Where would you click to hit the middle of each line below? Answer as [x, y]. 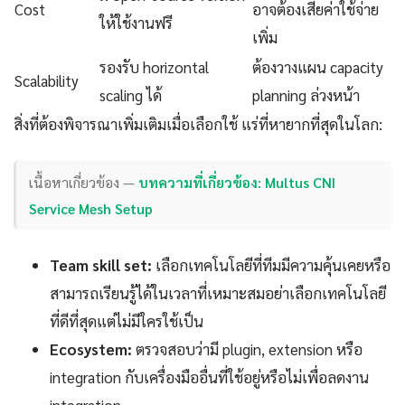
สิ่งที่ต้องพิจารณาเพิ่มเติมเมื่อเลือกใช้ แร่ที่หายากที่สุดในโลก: [198, 123]
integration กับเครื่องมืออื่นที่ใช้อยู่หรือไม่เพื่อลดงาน [209, 377]
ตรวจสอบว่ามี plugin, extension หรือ [247, 349]
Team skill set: [101, 265]
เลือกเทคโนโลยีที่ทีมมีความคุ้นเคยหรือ [271, 265]
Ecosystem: [91, 349]
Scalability [47, 80]
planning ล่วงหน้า [306, 94]
